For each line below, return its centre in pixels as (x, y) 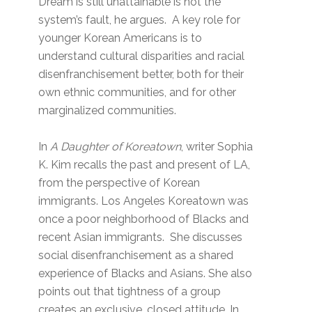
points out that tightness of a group (130, 292)
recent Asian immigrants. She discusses (141, 237)
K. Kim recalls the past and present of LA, (145, 165)
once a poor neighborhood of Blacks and (144, 219)
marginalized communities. (108, 111)
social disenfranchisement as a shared (136, 256)
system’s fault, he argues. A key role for (140, 20)
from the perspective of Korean (119, 183)
